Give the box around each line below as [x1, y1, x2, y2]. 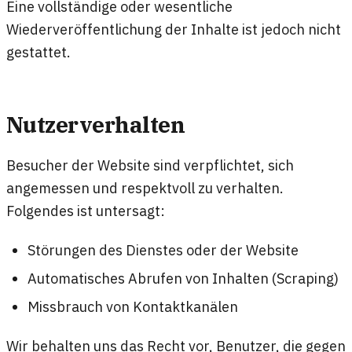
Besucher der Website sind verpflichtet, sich [6, 156, 294, 175]
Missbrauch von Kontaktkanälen [27, 297, 239, 317]
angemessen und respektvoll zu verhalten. [6, 178, 284, 198]
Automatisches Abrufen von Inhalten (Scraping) [27, 269, 339, 288]
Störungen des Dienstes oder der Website [27, 240, 299, 259]
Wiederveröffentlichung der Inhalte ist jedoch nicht [6, 19, 341, 38]
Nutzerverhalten [6, 110, 185, 140]
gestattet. [6, 42, 71, 61]
